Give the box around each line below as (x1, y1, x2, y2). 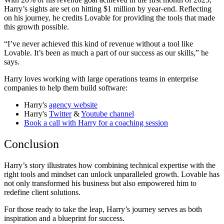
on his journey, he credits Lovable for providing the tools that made (4, 13, 215, 22)
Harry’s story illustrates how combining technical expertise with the (4, 160, 215, 169)
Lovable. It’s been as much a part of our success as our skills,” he (4, 48, 208, 57)
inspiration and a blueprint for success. (4, 213, 124, 222)
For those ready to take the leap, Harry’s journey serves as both (4, 204, 202, 213)
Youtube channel (81, 109, 134, 118)
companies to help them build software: (4, 83, 127, 92)
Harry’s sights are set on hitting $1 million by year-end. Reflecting (4, 4, 211, 13)
